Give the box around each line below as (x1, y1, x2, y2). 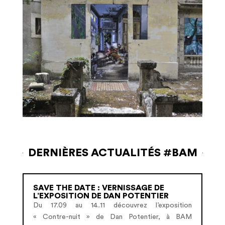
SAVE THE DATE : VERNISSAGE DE (33, 184, 164, 192)
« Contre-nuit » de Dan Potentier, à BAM (33, 213, 192, 221)
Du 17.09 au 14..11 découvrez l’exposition (33, 202, 192, 209)
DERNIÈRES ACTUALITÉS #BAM (28, 147, 197, 159)
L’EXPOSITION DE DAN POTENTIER (33, 192, 169, 200)
